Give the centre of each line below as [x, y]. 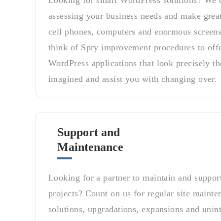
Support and [89, 132]
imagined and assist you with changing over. [133, 79]
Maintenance [90, 147]
